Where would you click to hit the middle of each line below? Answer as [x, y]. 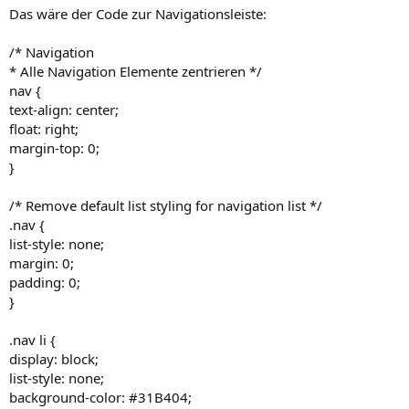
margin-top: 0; [54, 147]
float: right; [44, 128]
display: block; [54, 358]
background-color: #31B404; [100, 397]
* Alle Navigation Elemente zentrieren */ [136, 71]
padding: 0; [45, 282]
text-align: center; [64, 109]
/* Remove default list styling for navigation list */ [166, 205]
